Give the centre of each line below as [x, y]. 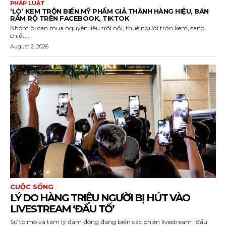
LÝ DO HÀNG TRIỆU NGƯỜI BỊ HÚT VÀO [100, 197]
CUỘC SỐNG [32, 186]
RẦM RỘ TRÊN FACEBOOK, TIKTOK [70, 18]
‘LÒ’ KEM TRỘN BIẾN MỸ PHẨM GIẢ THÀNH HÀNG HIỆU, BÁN [109, 11]
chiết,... [20, 36]
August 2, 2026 [29, 47]
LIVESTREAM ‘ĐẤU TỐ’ [62, 209]
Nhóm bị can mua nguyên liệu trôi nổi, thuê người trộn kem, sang [107, 28]
